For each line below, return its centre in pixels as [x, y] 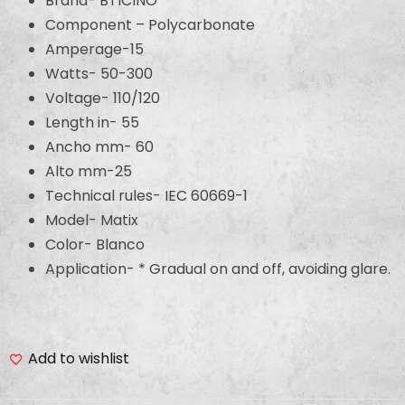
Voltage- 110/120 [103, 98]
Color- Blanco [95, 244]
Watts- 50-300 [99, 73]
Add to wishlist [79, 359]
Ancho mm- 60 [99, 146]
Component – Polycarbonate [150, 24]
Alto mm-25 [89, 171]
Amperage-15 [94, 49]
